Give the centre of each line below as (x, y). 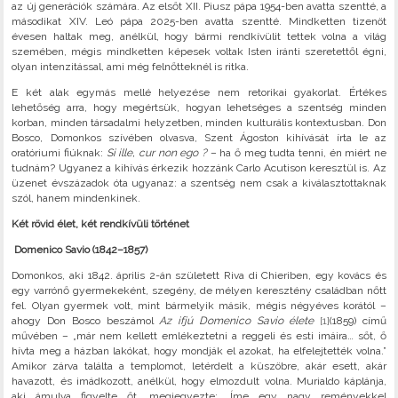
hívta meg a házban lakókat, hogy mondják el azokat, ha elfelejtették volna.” (199, 351)
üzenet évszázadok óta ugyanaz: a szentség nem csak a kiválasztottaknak (199, 183)
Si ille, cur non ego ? (157, 153)
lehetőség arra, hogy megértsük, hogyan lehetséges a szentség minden (199, 108)
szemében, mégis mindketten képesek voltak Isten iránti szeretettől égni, (199, 52)
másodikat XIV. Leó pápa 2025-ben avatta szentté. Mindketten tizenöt (199, 22)
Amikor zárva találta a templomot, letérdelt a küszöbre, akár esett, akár (199, 366)
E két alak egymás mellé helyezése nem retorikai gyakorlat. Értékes (199, 93)
